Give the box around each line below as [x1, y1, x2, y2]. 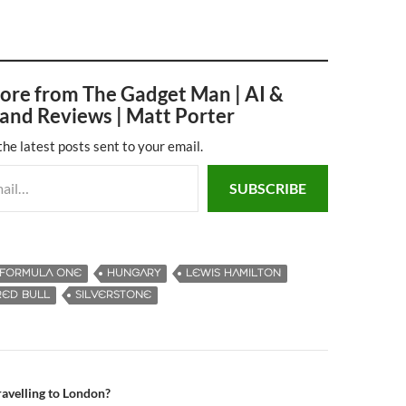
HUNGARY [107, 266, 160, 280]
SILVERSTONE [75, 288, 151, 302]
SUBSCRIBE [229, 179, 306, 197]
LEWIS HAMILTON [186, 266, 281, 280]
